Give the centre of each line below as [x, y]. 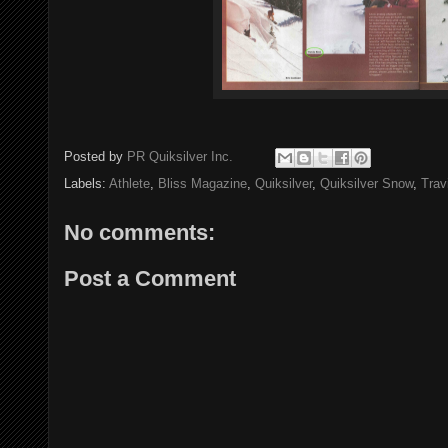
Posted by [95, 157]
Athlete [129, 183]
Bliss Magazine [202, 183]
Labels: [86, 183]
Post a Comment [150, 278]
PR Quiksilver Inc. [180, 157]
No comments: [139, 232]
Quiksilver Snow [366, 183]
